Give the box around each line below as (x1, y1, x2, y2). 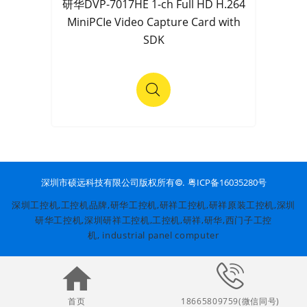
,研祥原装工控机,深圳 (206, 199, 296, 212)
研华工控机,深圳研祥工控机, (35, 214, 153, 227)
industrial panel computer (102, 229, 219, 242)
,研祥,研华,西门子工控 (180, 214, 272, 227)
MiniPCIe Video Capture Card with (66, 14, 241, 30)
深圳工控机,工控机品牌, (11, 199, 110, 212)
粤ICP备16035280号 (187, 176, 267, 189)
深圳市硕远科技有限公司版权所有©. (40, 177, 188, 188)
